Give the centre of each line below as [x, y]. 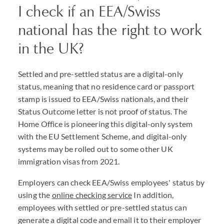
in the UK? [51, 48]
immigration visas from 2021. [69, 161]
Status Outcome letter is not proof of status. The [102, 111]
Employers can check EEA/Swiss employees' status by [111, 182]
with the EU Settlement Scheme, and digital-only [102, 136]
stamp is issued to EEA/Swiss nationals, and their [103, 99]
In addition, [153, 195]
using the [35, 195]
